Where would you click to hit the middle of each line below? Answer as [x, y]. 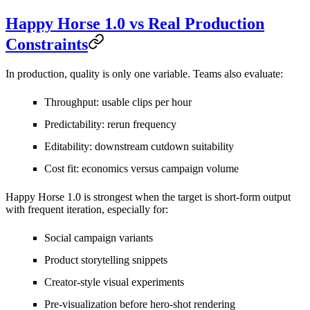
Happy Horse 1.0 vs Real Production [135, 23]
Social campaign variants [99, 237]
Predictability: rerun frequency [110, 124]
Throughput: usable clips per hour [118, 102]
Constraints [47, 44]
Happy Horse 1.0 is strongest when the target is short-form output [148, 197]
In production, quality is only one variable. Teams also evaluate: [144, 73]
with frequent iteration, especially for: [87, 209]
